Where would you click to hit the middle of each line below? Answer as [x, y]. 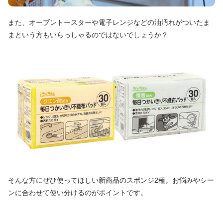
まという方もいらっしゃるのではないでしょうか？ [88, 35]
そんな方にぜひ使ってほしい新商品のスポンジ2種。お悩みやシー [111, 180]
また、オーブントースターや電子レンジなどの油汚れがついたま [109, 23]
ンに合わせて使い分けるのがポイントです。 [78, 192]
